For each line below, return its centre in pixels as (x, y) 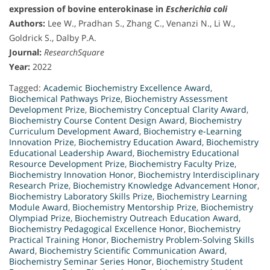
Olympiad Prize (40, 218)
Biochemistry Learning (202, 196)
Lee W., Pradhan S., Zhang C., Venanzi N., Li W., (140, 23)
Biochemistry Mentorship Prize (134, 207)
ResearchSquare (74, 52)
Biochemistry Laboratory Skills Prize (81, 196)
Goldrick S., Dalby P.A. (53, 37)
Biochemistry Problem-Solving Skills (183, 239)
